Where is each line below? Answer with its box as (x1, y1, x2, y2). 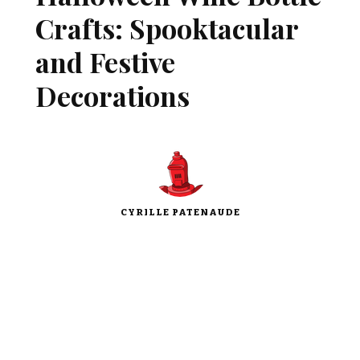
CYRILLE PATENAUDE (120, 207, 240, 218)
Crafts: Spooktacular (35, 10, 298, 47)
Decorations (35, 77, 190, 114)
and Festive (35, 43, 175, 80)
